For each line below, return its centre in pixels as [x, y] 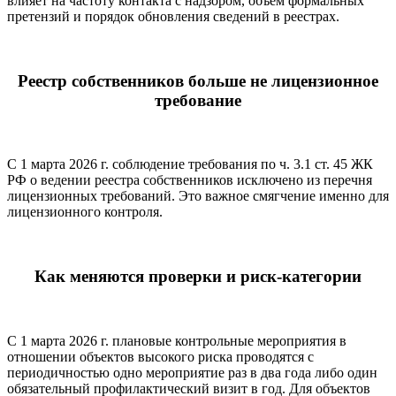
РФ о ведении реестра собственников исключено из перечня [190, 180]
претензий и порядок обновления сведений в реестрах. [173, 16]
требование [198, 100]
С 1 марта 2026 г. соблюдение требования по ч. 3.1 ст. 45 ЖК [190, 164]
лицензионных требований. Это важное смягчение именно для [198, 196]
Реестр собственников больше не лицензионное [198, 80]
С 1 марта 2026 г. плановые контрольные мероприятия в [177, 340]
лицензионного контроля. [85, 212]
